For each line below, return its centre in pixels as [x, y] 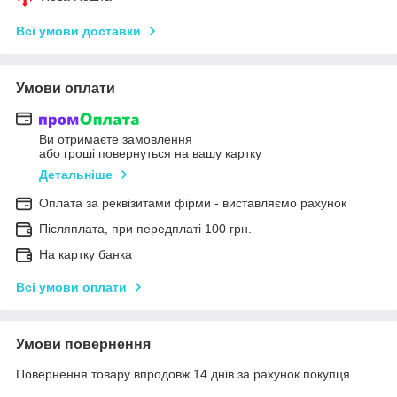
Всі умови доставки [78, 31]
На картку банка [86, 255]
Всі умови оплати [71, 288]
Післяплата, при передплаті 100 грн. [145, 229]
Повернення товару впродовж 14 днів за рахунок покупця [183, 374]
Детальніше [76, 175]
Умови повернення [83, 345]
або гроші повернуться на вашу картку [150, 154]
